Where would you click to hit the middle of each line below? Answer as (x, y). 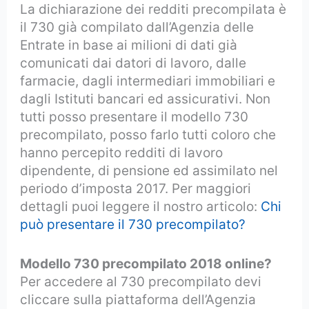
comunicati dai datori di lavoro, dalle (133, 63)
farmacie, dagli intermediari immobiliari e (148, 81)
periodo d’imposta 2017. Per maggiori (136, 189)
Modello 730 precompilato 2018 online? (146, 263)
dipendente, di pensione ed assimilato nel (149, 171)
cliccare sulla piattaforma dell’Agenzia (138, 299)
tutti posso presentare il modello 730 (134, 117)
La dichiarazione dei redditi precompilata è (153, 10)
